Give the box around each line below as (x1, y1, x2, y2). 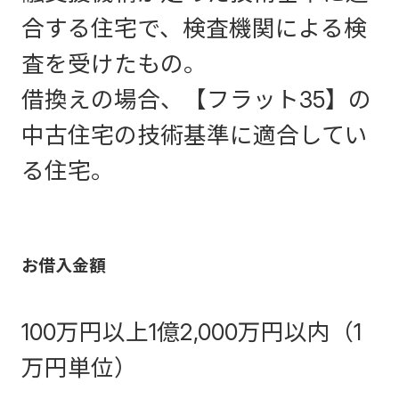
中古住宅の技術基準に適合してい (21, 120, 368, 149)
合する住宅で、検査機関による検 (21, 13, 367, 42)
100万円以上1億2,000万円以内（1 (21, 317, 362, 346)
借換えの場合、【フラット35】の (21, 85, 371, 113)
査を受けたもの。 (21, 49, 207, 77)
